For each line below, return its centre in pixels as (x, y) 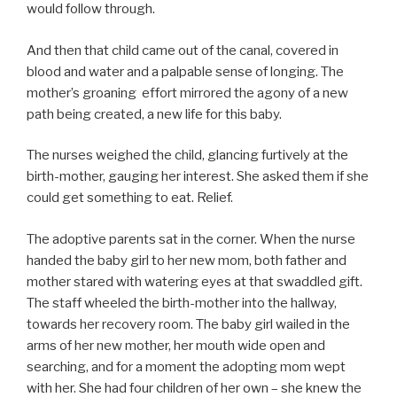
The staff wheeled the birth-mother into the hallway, (182, 303)
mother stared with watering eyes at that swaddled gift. (195, 281)
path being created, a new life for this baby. (154, 114)
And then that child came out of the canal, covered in (183, 50)
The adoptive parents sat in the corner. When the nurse (191, 239)
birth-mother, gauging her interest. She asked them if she (198, 177)
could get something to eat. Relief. (130, 198)
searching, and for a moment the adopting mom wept (186, 366)
